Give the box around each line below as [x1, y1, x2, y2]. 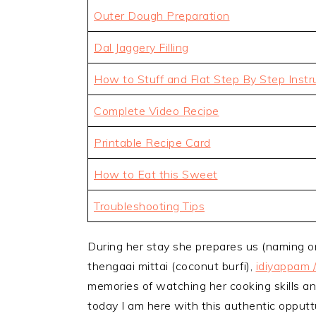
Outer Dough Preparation [94, 8, 230, 23]
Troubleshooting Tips [94, 199, 205, 213]
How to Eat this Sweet [94, 167, 218, 181]
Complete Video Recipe [94, 104, 219, 118]
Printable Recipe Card [94, 135, 211, 150]
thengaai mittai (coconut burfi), [87, 259, 256, 273]
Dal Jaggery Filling [94, 40, 189, 54]
